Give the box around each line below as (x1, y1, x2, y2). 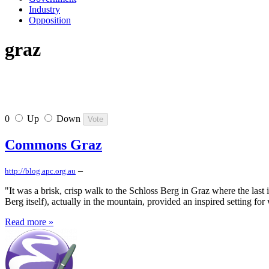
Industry (29, 4, 60, 14)
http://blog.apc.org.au (5, 166, 76, 176)
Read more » (5, 217, 53, 228)
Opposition (29, 14, 71, 25)
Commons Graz (5, 137, 102, 153)
